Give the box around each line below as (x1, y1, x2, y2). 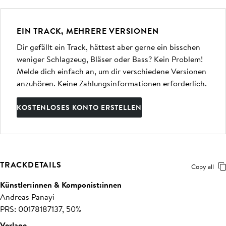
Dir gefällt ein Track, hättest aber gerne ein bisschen (17, 41, 200, 52)
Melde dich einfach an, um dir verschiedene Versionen (17, 66, 206, 77)
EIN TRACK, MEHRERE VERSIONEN (17, 25, 159, 36)
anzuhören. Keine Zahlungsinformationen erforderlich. (17, 78, 207, 89)
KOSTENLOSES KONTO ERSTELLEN (17, 102, 142, 112)
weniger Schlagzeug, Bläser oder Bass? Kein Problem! (17, 53, 203, 65)
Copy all (191, 162, 214, 171)
